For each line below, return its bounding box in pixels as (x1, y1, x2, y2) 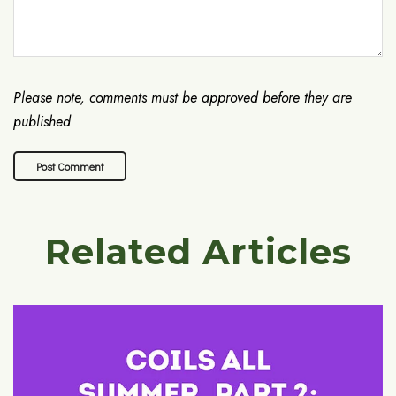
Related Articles (44, 230, 352, 273)
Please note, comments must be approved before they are (13, 88, 352, 108)
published (13, 111, 71, 132)
